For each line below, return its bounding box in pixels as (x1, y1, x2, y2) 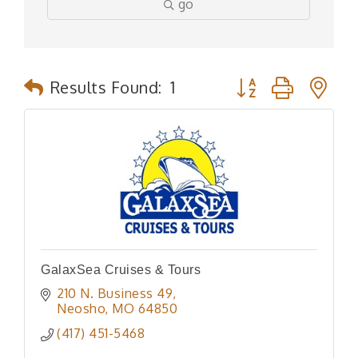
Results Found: (50, 76, 162, 97)
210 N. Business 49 (57, 284, 173, 301)
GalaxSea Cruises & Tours (41, 262, 201, 276)
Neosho (57, 300, 105, 316)
